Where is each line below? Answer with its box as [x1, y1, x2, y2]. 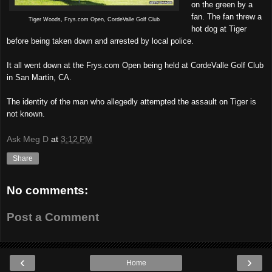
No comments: [7, 184, 88, 197]
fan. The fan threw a [191, 12, 262, 21]
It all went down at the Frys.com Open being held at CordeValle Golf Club [7, 60, 263, 70]
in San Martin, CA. [7, 72, 72, 82]
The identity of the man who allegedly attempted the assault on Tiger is [7, 97, 256, 106]
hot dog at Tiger [191, 24, 246, 33]
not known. [7, 109, 45, 118]
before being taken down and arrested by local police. [7, 36, 196, 46]
